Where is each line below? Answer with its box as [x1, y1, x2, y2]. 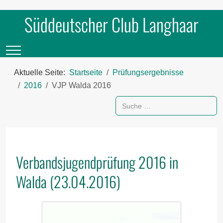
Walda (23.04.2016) [16, 170, 120, 193]
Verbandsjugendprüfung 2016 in [16, 150, 178, 173]
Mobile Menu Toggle [13, 44, 85, 53]
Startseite [69, 68, 103, 77]
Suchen [115, 97, 142, 105]
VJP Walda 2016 [52, 81, 111, 90]
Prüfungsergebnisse [112, 68, 184, 77]
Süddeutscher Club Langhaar [24, 11, 199, 37]
